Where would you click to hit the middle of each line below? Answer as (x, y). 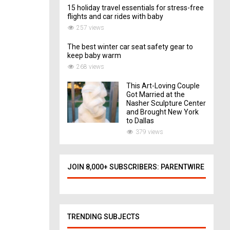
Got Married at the (156, 94)
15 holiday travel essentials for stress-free (136, 7)
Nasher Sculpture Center (166, 103)
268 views (90, 66)
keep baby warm (94, 55)
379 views (149, 132)
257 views (90, 27)
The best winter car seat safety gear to (130, 46)
